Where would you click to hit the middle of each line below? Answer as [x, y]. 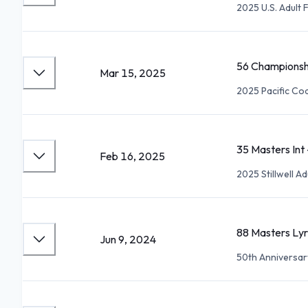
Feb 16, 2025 [132, 156]
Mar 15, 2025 [133, 73]
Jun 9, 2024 [128, 239]
